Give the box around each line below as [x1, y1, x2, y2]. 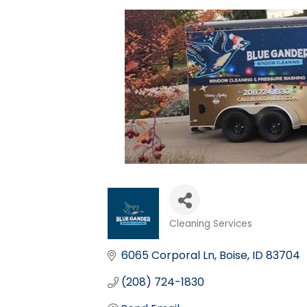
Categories [169, 226, 240, 245]
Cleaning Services [169, 217, 252, 230]
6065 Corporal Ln [121, 247, 214, 263]
